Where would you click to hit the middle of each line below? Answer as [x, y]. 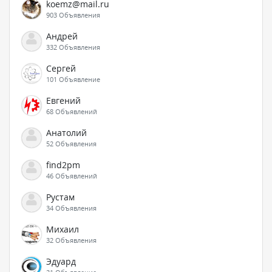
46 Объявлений [72, 175]
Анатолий [66, 132]
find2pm [63, 165]
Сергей [61, 68]
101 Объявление [73, 79]
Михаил [63, 229]
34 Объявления [71, 208]
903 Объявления [73, 15]
